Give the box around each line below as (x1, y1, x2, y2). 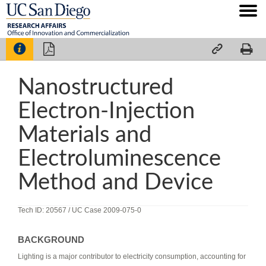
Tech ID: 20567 (18, 205, 68, 214)
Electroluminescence (18, 147, 221, 170)
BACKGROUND (18, 235, 84, 245)
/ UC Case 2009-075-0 (68, 205, 141, 214)
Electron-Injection (18, 99, 195, 122)
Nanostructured (18, 75, 173, 99)
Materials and (18, 123, 151, 146)
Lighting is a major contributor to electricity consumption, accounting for (18, 252, 246, 261)
